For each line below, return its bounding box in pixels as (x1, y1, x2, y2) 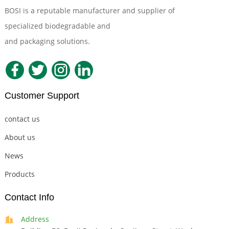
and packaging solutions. (4, 36, 90, 47)
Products (4, 169, 35, 179)
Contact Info (4, 192, 54, 203)
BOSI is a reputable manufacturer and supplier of (4, 6, 175, 16)
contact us (4, 114, 40, 124)
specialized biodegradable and (4, 21, 112, 31)
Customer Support (4, 90, 79, 101)
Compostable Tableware (112, 21, 203, 31)
